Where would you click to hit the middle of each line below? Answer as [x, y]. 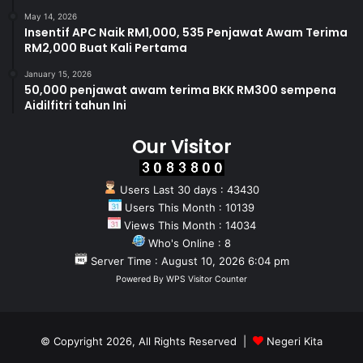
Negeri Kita [295, 341]
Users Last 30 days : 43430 [188, 189]
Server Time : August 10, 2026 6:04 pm [188, 261]
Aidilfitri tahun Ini [75, 105]
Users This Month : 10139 [188, 207]
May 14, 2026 [51, 16]
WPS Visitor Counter [207, 279]
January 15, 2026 [58, 73]
